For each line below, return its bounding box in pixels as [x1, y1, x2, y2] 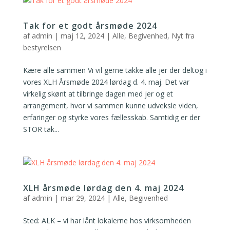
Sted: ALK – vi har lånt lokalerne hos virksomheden [23, 216, 191, 225]
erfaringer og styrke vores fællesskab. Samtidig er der [23, 112, 200, 122]
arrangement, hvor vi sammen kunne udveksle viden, [23, 101, 198, 110]
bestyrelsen [23, 43, 61, 52]
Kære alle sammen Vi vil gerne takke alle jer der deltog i [23, 65, 207, 75]
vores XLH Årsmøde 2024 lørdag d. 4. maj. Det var [23, 77, 189, 87]
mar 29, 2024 [60, 193, 105, 203]
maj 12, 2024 [60, 31, 104, 41]
